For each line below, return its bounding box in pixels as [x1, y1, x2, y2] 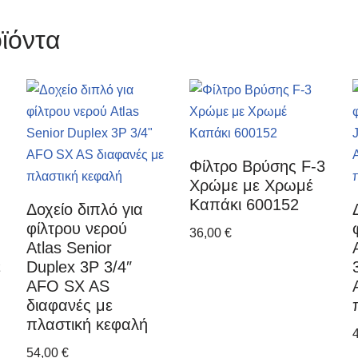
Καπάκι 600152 [189, 196, 300, 213]
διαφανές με [26, 296, 113, 314]
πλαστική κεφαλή [26, 316, 149, 333]
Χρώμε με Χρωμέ [189, 177, 314, 194]
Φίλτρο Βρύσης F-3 [189, 157, 326, 175]
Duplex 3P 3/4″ [26, 258, 133, 276]
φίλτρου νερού [26, 220, 128, 237]
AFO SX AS [26, 277, 110, 295]
